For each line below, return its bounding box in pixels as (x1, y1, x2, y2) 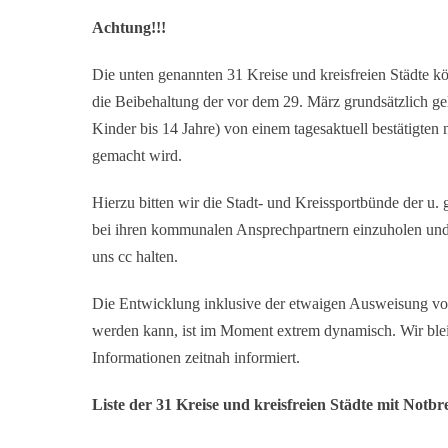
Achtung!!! (92, 19, 166, 36)
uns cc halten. (92, 248, 178, 265)
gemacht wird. (92, 147, 182, 164)
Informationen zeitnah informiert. (92, 349, 300, 366)
